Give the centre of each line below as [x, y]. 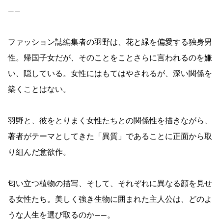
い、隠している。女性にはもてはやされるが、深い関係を [110, 73]
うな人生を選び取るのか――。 [61, 215]
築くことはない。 [39, 89]
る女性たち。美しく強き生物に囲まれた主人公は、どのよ [110, 199]
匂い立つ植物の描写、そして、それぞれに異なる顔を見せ [110, 183]
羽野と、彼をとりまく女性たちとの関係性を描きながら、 [110, 121]
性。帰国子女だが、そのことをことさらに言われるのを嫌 [110, 58]
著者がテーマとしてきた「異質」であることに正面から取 [110, 136]
